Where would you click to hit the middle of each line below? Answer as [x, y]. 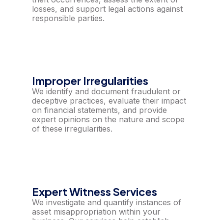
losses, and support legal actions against [107, 9]
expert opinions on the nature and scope [108, 120]
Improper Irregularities [90, 81]
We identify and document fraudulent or [106, 92]
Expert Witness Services [95, 191]
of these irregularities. [72, 129]
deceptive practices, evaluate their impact [109, 101]
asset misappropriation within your [96, 211]
